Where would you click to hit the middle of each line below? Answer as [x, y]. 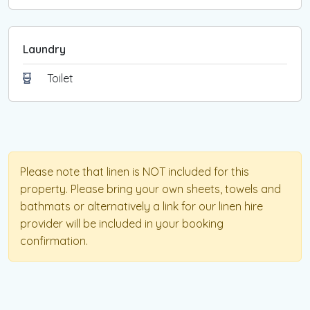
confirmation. [54, 241]
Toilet [60, 79]
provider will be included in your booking [122, 224]
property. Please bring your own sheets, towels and [151, 189]
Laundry [44, 49]
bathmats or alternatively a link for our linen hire [142, 207]
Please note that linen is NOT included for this [135, 172]
